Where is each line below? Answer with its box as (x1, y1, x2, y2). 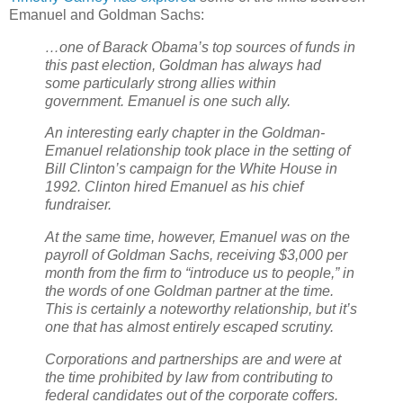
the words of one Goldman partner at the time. (45, 283, 334, 300)
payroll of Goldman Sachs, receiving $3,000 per (45, 247, 347, 264)
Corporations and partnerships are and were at (45, 352, 341, 368)
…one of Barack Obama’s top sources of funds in (45, 39, 355, 55)
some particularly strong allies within (45, 75, 276, 91)
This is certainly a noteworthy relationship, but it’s (45, 301, 357, 318)
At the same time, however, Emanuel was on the (45, 229, 350, 246)
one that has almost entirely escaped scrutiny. (45, 319, 334, 336)
